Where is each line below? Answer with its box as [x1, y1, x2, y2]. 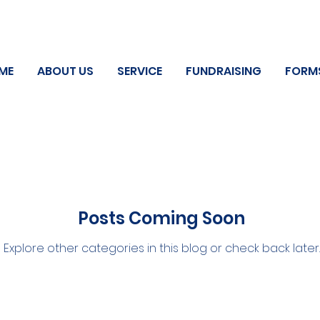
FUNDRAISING [185, 63, 261, 79]
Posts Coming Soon [78, 206, 245, 230]
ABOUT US [36, 63, 94, 79]
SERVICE [116, 63, 162, 79]
